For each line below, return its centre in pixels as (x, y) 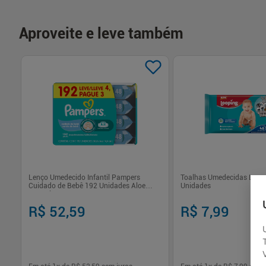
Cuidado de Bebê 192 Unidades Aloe (87, 186)
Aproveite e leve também (101, 34)
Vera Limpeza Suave (61, 194)
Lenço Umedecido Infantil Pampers (84, 178)
